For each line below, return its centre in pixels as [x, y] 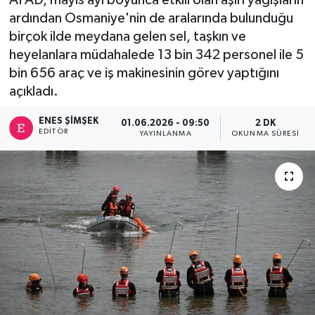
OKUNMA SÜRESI [266, 133]
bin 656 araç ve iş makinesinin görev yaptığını [144, 73]
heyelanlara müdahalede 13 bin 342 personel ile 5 [156, 54]
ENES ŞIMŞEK [69, 122]
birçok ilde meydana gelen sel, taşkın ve [127, 36]
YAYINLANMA [165, 133]
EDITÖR [53, 132]
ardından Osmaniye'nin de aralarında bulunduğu [151, 18]
